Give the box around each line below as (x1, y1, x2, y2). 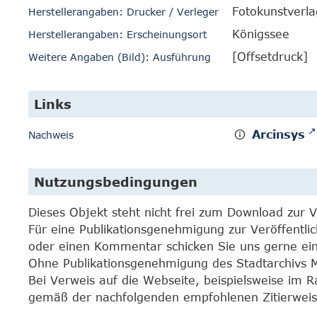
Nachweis (28, 129, 74, 141)
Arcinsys (252, 128, 306, 141)
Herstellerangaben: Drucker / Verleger (28, 6, 219, 18)
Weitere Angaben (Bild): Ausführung (28, 51, 211, 63)
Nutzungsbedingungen (34, 174, 197, 190)
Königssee (232, 28, 289, 40)
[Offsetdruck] (232, 50, 308, 63)
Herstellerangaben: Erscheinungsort (28, 28, 207, 40)
